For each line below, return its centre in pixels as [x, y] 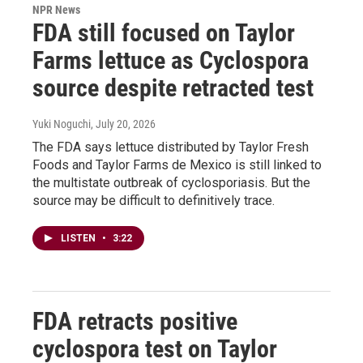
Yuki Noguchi [62, 124]
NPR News [56, 9]
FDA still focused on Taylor [164, 32]
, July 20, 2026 [123, 124]
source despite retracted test [173, 88]
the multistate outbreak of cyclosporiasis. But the [171, 182]
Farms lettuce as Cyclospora [171, 60]
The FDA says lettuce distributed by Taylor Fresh [171, 147]
